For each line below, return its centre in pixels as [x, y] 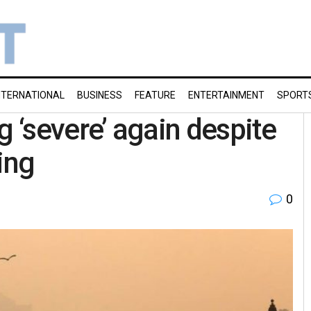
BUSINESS [100, 95]
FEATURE [155, 95]
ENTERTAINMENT [226, 95]
